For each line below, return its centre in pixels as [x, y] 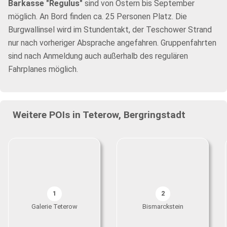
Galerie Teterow [54, 206]
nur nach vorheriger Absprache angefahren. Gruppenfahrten [112, 43]
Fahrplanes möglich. [43, 69]
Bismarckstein [163, 206]
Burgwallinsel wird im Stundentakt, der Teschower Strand [110, 30]
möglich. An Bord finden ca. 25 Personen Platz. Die [98, 16]
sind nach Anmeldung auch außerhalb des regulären [98, 56]
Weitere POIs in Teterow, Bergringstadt [99, 115]
